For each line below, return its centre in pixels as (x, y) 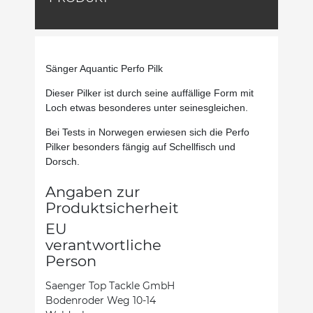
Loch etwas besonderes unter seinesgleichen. (147, 107)
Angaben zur (93, 191)
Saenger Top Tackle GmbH (110, 285)
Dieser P (64, 93)
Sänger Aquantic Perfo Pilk (104, 68)
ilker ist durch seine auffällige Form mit (168, 93)
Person (71, 261)
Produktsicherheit (112, 208)
